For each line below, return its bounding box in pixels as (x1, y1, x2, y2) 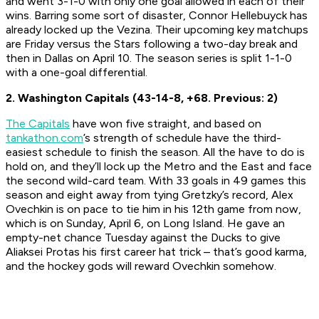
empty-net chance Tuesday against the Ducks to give (6, 231, 281, 245)
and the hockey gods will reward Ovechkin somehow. (6, 259, 276, 273)
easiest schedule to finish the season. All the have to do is (6, 145, 305, 159)
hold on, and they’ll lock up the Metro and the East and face (6, 159, 312, 174)
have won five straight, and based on (70, 117, 261, 131)
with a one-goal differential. (6, 66, 150, 80)
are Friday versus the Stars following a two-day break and (6, 37, 298, 51)
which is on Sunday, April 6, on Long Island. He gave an (6, 216, 285, 231)
